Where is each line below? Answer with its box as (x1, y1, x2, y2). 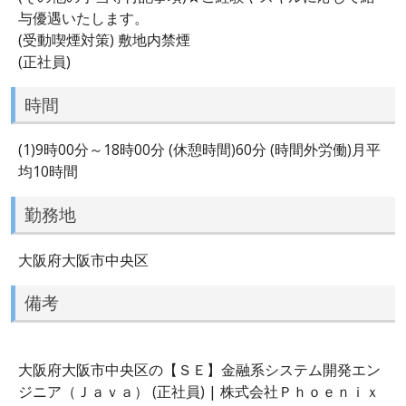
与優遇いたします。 (18, 7, 149, 28)
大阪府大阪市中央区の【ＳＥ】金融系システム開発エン (18, 359, 381, 380)
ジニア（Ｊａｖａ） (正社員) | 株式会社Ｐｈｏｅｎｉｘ (18, 381, 380, 401)
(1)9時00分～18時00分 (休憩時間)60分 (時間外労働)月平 (18, 140, 381, 160)
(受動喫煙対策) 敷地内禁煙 (18, 29, 190, 50)
